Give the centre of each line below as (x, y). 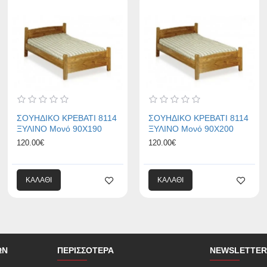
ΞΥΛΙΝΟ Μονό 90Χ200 (191, 129)
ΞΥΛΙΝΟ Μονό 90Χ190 (60, 129)
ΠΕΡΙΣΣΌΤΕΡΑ (86, 250)
